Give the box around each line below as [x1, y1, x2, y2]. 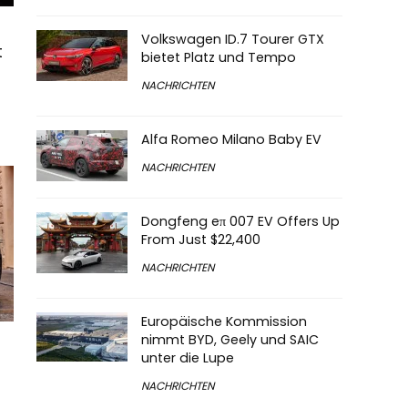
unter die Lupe [141, 349, 234, 367]
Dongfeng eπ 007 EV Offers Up [141, 212, 340, 230]
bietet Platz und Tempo [141, 48, 296, 66]
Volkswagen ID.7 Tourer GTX [141, 30, 324, 48]
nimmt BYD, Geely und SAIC [141, 331, 319, 349]
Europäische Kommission [141, 312, 307, 331]
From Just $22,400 [141, 230, 260, 249]
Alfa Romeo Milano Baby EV [141, 130, 321, 148]
